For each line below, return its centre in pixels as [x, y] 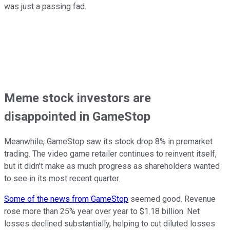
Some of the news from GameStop [66, 199]
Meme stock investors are [78, 98]
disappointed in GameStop [77, 116]
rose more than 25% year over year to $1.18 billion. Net [102, 212]
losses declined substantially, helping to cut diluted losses [110, 224]
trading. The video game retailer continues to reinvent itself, [110, 154]
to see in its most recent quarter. [62, 179]
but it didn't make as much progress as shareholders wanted [112, 166]
